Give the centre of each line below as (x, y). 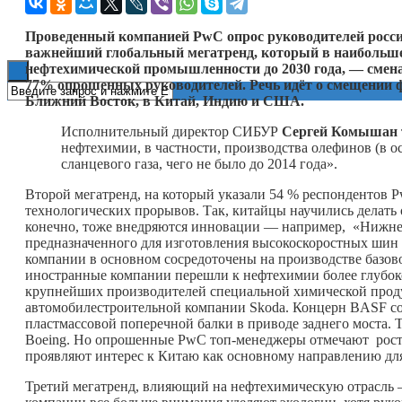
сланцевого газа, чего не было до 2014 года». (199, 163)
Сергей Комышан (340, 131)
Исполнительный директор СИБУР (171, 131)
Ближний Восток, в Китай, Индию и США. (166, 100)
